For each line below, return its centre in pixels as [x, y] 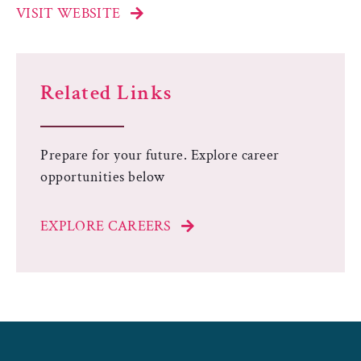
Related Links [107, 92]
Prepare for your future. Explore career [160, 155]
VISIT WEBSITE [68, 13]
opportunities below [103, 176]
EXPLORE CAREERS [106, 226]
